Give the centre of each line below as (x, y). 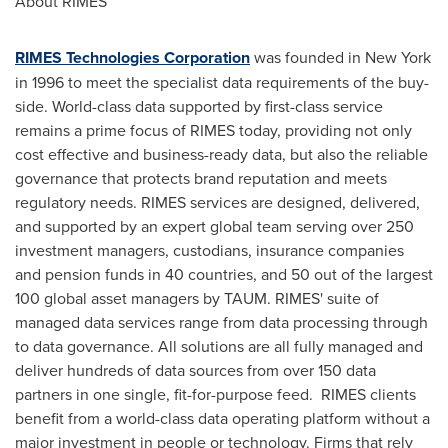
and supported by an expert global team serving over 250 (214, 226)
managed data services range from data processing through (221, 322)
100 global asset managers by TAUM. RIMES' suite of (197, 298)
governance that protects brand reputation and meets (201, 178)
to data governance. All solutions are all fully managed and (219, 346)
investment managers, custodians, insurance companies (209, 250)
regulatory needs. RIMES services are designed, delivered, (217, 202)
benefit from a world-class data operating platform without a (222, 418)
